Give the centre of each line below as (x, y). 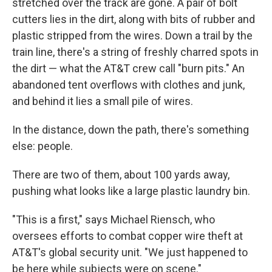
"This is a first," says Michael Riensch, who (114, 220)
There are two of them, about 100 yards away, (121, 175)
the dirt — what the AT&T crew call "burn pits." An (128, 69)
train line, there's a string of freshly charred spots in (135, 52)
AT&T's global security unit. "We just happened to (130, 253)
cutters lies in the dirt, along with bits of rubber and (134, 19)
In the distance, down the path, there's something (131, 130)
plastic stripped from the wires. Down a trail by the (132, 36)
